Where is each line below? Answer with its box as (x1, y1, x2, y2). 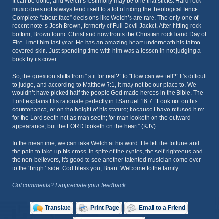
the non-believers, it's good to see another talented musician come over (12, 156, 201, 163)
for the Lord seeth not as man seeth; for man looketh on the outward (12, 114, 191, 121)
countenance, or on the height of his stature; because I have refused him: (12, 106, 204, 113)
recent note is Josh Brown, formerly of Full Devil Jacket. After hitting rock (12, 22, 201, 29)
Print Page (90, 204, 119, 211)
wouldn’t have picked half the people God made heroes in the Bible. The (12, 89, 203, 96)
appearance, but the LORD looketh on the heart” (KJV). (12, 123, 157, 130)
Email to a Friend (139, 204, 185, 211)
